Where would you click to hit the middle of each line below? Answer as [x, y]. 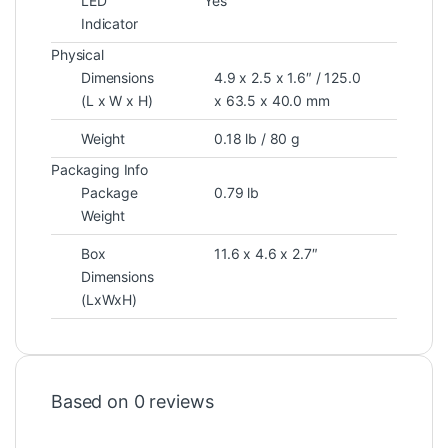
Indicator [109, 23]
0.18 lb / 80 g [257, 138]
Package [110, 192]
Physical [77, 54]
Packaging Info [100, 169]
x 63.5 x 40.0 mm [272, 100]
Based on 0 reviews [132, 401]
